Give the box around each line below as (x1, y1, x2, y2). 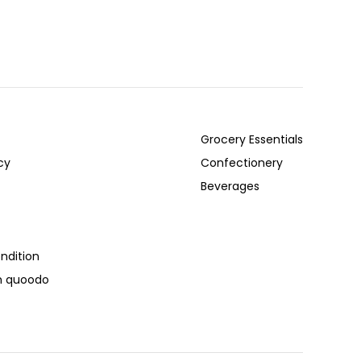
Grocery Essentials (200, 131, 303, 147)
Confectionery (200, 154, 283, 171)
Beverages (200, 177, 259, 194)
